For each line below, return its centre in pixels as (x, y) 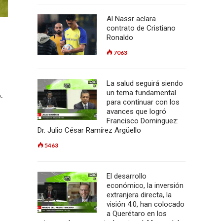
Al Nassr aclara (131, 19)
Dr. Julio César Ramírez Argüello (89, 130)
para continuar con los (143, 102)
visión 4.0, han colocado (146, 204)
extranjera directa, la (139, 195)
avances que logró (136, 111)
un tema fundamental (141, 93)
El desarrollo (127, 176)
